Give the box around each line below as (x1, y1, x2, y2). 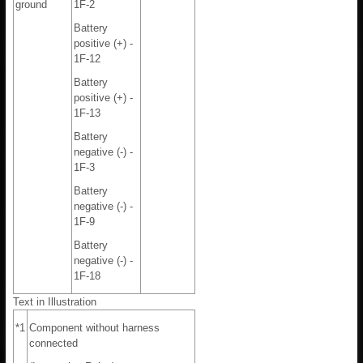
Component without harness (29, 322, 160, 335)
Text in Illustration (13, 296, 96, 309)
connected (29, 337, 78, 350)
